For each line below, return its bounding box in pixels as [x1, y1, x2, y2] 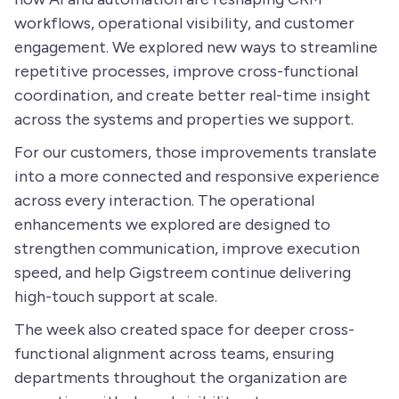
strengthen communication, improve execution [14, 239, 360, 258]
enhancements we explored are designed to [14, 215, 330, 234]
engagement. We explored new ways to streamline [14, 37, 378, 57]
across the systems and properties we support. [14, 110, 354, 129]
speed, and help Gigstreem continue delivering [14, 263, 351, 282]
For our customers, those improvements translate [14, 142, 377, 162]
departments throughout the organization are [14, 368, 347, 387]
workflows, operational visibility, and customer [14, 13, 354, 33]
